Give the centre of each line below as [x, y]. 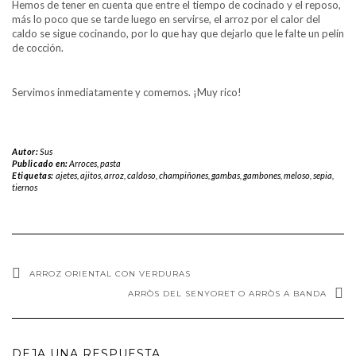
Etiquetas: [34, 175]
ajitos [90, 175]
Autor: [26, 151]
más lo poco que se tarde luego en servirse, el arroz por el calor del [166, 19]
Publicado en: [41, 163]
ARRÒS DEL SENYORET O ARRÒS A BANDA [227, 293]
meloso [296, 175]
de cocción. [38, 47]
